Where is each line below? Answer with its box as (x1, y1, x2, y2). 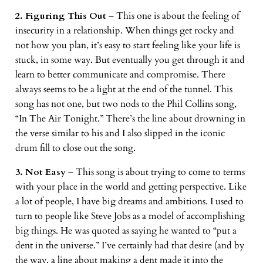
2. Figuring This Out (15, 9, 106, 23)
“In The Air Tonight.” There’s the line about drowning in (15, 112, 245, 126)
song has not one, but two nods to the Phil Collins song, (15, 97, 237, 111)
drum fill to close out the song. (15, 141, 136, 155)
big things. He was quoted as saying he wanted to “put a (15, 224, 237, 238)
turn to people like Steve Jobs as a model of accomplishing (15, 210, 245, 223)
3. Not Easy (15, 166, 66, 179)
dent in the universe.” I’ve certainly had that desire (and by (15, 239, 244, 252)
